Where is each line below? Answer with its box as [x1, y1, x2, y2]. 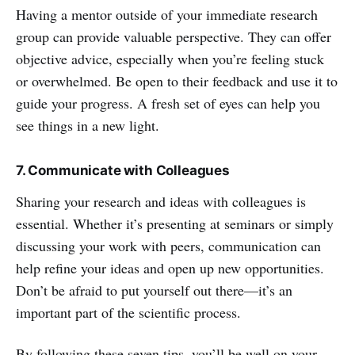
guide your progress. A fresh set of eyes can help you [16, 94, 320, 113]
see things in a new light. [16, 116, 159, 135]
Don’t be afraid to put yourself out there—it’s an [16, 281, 292, 300]
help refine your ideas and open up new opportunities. [16, 258, 324, 277]
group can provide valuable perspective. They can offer [16, 27, 331, 46]
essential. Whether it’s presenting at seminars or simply [16, 214, 334, 233]
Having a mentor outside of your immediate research [16, 5, 318, 24]
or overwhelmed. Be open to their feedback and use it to [16, 71, 338, 90]
